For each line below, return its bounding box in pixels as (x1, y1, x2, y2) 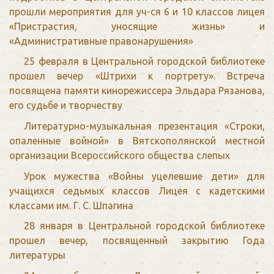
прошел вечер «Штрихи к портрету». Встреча (9, 70, 265, 82)
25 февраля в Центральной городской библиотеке (24, 56, 265, 67)
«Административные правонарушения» (9, 35, 193, 46)
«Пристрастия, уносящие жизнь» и (9, 20, 265, 32)
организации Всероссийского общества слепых (9, 149, 230, 161)
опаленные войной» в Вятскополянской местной (9, 135, 265, 146)
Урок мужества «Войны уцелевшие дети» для (24, 170, 265, 182)
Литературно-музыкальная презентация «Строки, (24, 120, 265, 131)
